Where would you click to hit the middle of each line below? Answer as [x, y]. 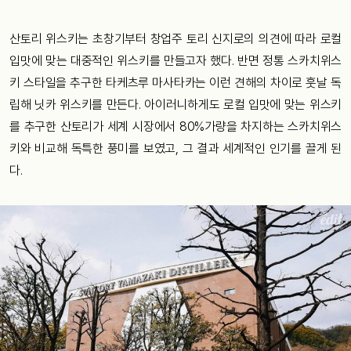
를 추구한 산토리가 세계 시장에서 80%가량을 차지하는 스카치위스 [175, 127]
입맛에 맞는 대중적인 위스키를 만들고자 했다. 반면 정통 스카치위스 [175, 61]
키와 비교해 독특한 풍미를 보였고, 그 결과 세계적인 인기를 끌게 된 [175, 149]
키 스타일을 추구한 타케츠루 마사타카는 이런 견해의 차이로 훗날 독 [175, 83]
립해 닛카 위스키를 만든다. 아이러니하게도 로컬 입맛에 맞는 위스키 [175, 105]
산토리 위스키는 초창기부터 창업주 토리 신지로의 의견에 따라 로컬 [175, 39]
